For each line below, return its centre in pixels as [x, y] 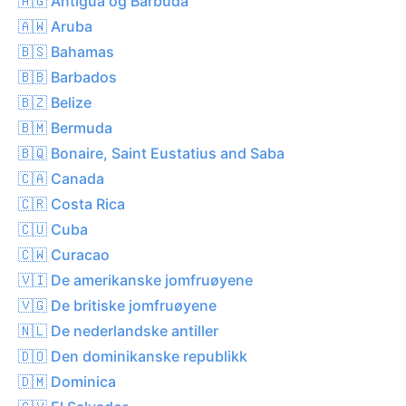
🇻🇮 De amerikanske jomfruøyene [135, 280]
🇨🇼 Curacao [64, 254]
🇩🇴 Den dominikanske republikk [133, 356]
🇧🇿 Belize [55, 102]
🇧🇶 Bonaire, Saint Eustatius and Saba [151, 153]
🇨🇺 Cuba [53, 229]
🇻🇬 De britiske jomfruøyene [117, 305]
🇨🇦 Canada [61, 178]
